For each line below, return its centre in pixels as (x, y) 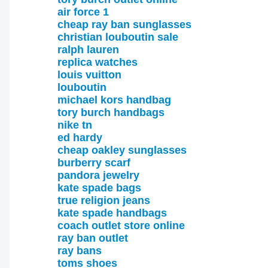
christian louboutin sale (118, 37)
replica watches (98, 62)
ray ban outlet (93, 238)
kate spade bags (99, 188)
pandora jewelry (98, 175)
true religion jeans (104, 200)
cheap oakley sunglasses (122, 150)
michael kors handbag (114, 100)
